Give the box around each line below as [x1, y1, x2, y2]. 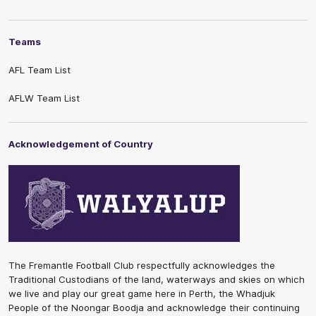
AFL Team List [8, 64, 71, 76]
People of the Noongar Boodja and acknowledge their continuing [8, 302, 300, 314]
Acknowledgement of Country [8, 138, 153, 150]
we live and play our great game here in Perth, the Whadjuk [8, 288, 275, 300]
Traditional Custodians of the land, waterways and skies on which [8, 274, 305, 286]
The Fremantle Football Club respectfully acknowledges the [8, 260, 275, 272]
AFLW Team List [8, 92, 80, 104]
